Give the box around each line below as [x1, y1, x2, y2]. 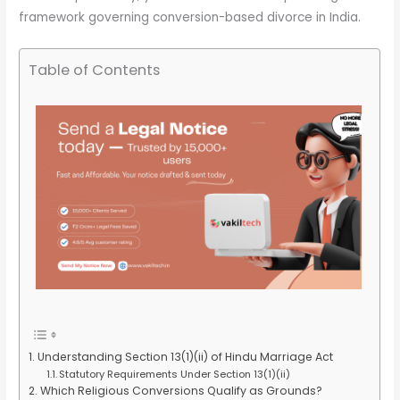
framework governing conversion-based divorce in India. [19, 9, 362, 27]
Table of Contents [29, 59, 161, 80]
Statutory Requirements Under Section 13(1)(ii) [58, 366, 290, 381]
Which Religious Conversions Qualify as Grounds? [39, 382, 322, 398]
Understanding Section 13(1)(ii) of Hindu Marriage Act [37, 348, 333, 364]
